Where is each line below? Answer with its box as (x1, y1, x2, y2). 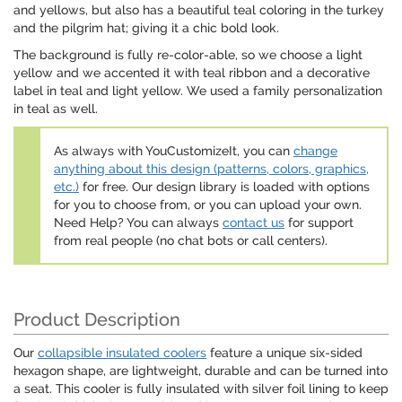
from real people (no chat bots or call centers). (54, 233, 328, 249)
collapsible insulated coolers (38, 345, 206, 361)
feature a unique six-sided (206, 345, 363, 361)
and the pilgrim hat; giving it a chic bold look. (13, 21, 279, 36)
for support (284, 215, 354, 231)
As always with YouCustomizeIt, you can (54, 144, 293, 159)
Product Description (13, 309, 180, 331)
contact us (223, 215, 284, 231)
